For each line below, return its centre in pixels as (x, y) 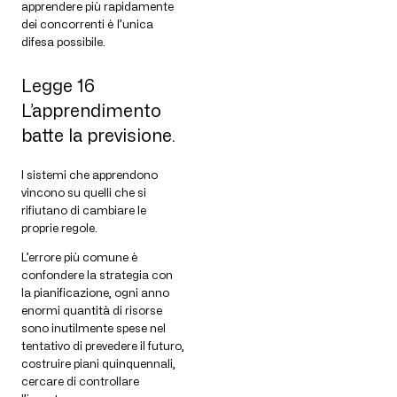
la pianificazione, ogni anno (95, 293)
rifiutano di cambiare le (84, 210)
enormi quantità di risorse (92, 311)
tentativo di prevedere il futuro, (103, 346)
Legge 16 (58, 86)
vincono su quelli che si (84, 193)
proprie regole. (59, 228)
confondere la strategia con (97, 275)
